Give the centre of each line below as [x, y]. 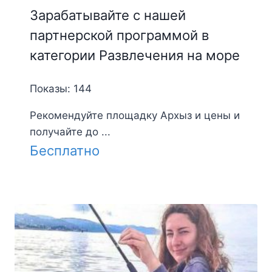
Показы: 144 [60, 88]
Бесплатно [64, 150]
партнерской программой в [119, 35]
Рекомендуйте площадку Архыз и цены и [134, 115]
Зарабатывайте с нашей [107, 15]
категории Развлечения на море [134, 55]
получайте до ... [70, 131]
